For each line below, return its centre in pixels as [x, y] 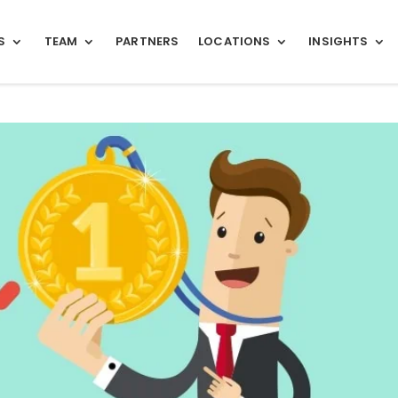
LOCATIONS [235, 41]
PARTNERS [147, 41]
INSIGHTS [338, 41]
